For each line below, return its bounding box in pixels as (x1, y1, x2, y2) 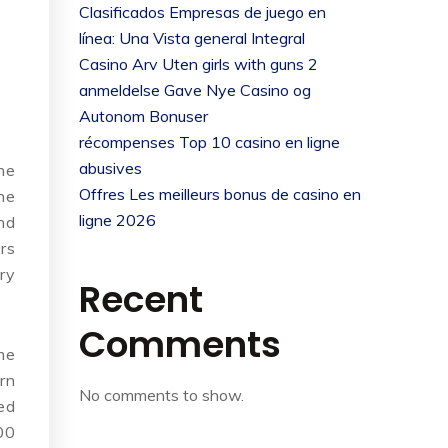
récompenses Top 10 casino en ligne (79, 132, 340, 152)
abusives (79, 158, 142, 178)
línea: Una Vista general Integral (79, 28, 305, 48)
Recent (79, 274, 203, 325)
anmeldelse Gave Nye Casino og (79, 80, 311, 100)
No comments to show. (79, 385, 244, 405)
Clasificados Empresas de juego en (79, 2, 326, 22)
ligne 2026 (79, 210, 156, 230)
